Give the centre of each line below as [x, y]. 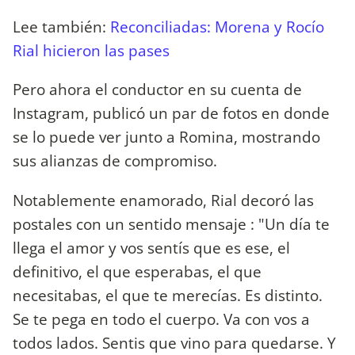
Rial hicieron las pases [91, 51]
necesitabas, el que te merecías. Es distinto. [168, 295]
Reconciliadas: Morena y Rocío [217, 27]
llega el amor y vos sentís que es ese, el [151, 247]
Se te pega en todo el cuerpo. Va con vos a [161, 319]
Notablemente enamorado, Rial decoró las [163, 200]
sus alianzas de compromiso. [115, 161]
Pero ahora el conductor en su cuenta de [157, 90]
